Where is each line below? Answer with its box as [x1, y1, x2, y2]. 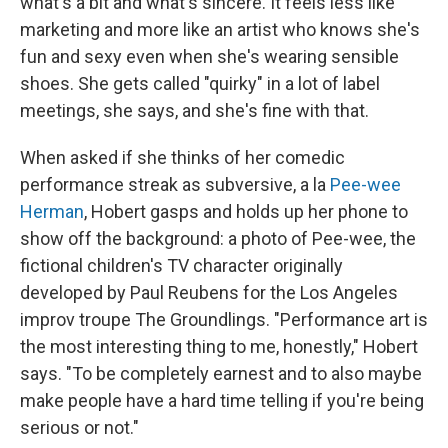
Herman [20, 201, 84, 222]
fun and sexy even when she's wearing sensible [20, 46, 399, 67]
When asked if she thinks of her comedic [20, 147, 345, 168]
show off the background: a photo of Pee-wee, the [20, 228, 416, 249]
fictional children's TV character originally [20, 255, 343, 276]
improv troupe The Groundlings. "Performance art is [20, 309, 428, 330]
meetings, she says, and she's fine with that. [20, 100, 369, 121]
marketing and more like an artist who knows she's [20, 19, 420, 40]
